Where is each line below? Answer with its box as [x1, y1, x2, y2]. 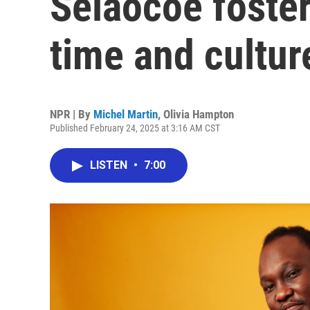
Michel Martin [93, 107, 158, 121]
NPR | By [50, 107, 93, 121]
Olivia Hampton [163, 107, 234, 121]
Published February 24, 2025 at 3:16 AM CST [50, 122, 220, 134]
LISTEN [90, 158, 130, 172]
